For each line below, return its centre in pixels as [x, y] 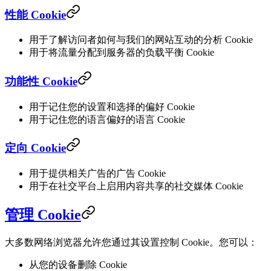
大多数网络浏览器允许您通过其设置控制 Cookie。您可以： [131, 242]
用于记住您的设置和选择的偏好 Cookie [112, 106]
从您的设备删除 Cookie [78, 264]
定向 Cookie [35, 148]
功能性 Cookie [41, 81]
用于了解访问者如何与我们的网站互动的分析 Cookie [141, 40]
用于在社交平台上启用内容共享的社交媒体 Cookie [136, 186]
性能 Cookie [35, 15]
